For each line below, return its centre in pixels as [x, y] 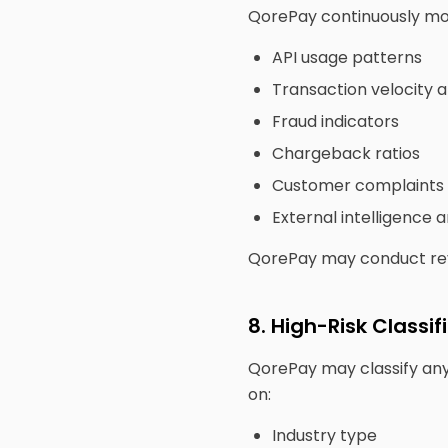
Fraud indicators [335, 121]
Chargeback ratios [346, 153]
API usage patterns [347, 57]
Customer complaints [358, 185]
